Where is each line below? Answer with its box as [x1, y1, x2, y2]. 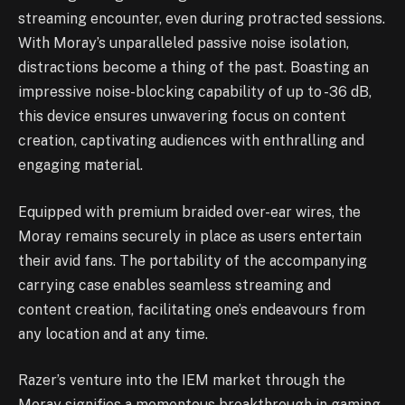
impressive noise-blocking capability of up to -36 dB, [18, 83, 372, 101]
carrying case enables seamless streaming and [18, 276, 331, 294]
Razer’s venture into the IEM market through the [18, 372, 345, 390]
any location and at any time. [18, 325, 208, 343]
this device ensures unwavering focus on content [18, 108, 346, 126]
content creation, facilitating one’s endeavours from [18, 300, 365, 318]
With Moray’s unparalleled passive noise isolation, [18, 34, 349, 52]
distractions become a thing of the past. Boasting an [18, 59, 369, 77]
